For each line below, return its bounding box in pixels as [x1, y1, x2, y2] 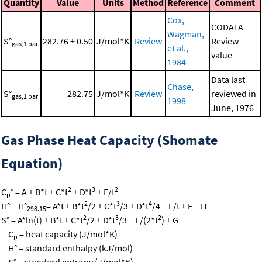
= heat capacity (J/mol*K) [18, 227, 118, 240]
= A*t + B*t [46, 199, 84, 212]
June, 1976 [211, 101, 254, 113]
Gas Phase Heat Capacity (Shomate [1, 130, 218, 149]
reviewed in [211, 87, 256, 99]
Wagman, [167, 27, 204, 40]
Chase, [167, 80, 194, 92]
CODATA [211, 20, 243, 33]
